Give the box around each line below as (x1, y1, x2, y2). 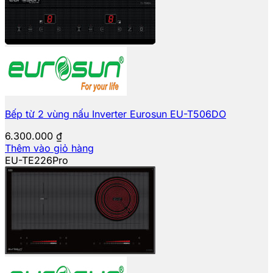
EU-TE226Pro (5, 154, 68, 166)
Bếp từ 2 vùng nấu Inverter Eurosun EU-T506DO (5, 107, 226, 120)
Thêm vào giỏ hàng (5, 141, 94, 154)
